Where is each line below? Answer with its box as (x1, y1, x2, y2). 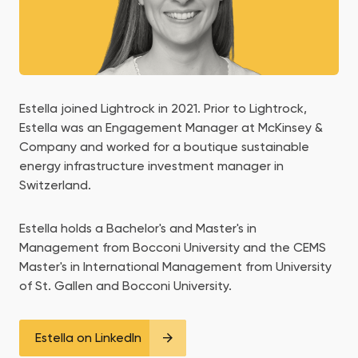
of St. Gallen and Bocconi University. (19, 278, 232, 293)
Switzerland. (19, 177, 91, 193)
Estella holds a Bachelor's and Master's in (19, 221, 257, 236)
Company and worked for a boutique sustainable (19, 139, 309, 154)
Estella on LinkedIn (35, 330, 141, 345)
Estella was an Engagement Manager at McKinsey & (19, 120, 323, 135)
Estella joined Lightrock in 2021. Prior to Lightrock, (19, 101, 307, 116)
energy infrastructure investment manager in (19, 158, 284, 173)
